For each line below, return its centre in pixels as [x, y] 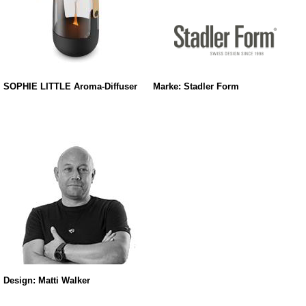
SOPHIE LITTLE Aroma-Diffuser [70, 86]
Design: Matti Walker [47, 280]
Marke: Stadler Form [196, 86]
